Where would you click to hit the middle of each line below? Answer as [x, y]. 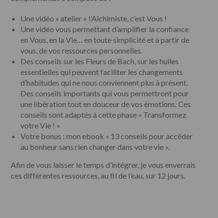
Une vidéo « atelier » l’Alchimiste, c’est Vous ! [94, 18]
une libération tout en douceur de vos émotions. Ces [106, 104]
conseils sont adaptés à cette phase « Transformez [104, 114]
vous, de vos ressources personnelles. [82, 50]
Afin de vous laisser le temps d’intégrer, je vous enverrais [103, 164]
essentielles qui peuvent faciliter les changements [102, 72]
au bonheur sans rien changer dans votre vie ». [95, 146]
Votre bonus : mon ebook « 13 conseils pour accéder [107, 136]
